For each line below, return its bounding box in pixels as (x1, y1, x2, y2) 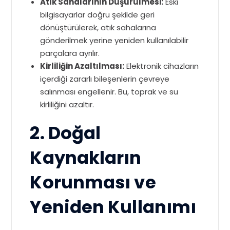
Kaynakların (30, 146, 142, 170)
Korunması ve (30, 170, 156, 195)
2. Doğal (30, 121, 101, 145)
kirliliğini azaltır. (40, 99, 94, 110)
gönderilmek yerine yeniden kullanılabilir (40, 35, 189, 46)
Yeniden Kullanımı (30, 195, 197, 219)
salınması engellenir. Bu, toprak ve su (40, 86, 179, 97)
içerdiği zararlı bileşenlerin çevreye (40, 73, 170, 84)
